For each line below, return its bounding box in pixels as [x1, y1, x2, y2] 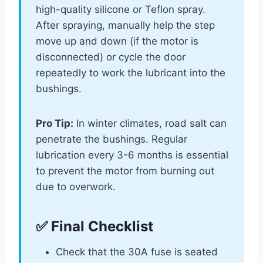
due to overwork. [36, 181, 116, 193]
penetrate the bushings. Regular [36, 133, 187, 146]
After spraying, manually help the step [36, 19, 215, 32]
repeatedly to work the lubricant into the [36, 67, 225, 79]
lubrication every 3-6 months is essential [36, 149, 228, 161]
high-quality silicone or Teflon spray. [36, 4, 205, 16]
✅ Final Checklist [36, 218, 153, 235]
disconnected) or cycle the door [36, 51, 186, 63]
